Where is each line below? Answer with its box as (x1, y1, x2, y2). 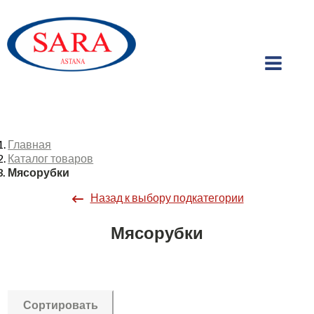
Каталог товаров (8, 151, 94, 165)
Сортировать (23, 299, 99, 311)
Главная (8, 137, 52, 151)
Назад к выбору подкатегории (90, 191, 244, 204)
